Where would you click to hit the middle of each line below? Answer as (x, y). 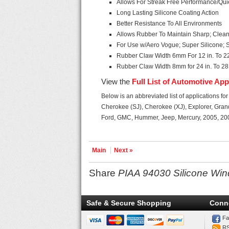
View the (117, 82)
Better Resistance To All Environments (169, 24)
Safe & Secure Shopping (129, 203)
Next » (124, 150)
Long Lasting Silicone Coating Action (168, 13)
